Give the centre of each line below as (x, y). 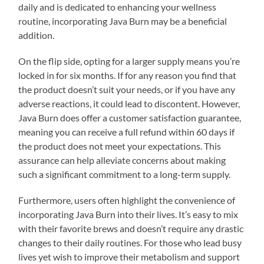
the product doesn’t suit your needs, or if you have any (127, 89)
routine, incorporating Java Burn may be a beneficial (123, 21)
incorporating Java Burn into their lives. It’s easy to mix (128, 214)
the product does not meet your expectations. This (120, 146)
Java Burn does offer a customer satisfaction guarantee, (130, 117)
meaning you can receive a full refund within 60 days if (127, 131)
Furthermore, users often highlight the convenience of (127, 200)
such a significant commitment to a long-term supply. (125, 174)
